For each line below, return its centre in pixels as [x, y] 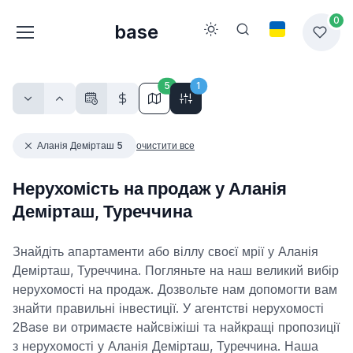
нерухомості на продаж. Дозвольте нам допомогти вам [175, 290]
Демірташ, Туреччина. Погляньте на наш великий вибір [176, 271]
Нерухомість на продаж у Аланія [150, 189]
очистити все [165, 146]
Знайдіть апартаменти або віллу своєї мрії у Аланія [165, 252]
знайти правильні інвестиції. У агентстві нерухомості [168, 308]
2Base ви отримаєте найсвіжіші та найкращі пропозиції [176, 327]
